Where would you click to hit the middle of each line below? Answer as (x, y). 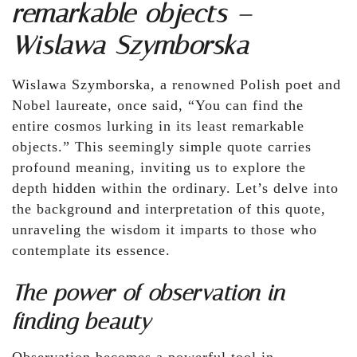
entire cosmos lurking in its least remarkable (158, 126)
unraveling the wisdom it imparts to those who (165, 230)
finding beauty (81, 322)
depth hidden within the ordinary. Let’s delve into (175, 188)
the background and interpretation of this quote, (169, 209)
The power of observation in (148, 293)
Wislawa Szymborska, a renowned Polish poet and (177, 85)
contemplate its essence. (91, 251)
